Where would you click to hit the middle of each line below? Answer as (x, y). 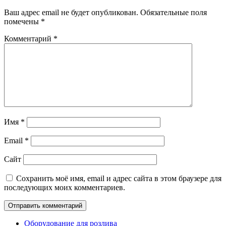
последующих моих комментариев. (65, 187)
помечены (22, 21)
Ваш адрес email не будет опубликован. (71, 12)
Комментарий (29, 38)
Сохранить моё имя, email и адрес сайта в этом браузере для (119, 178)
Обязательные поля (174, 12)
